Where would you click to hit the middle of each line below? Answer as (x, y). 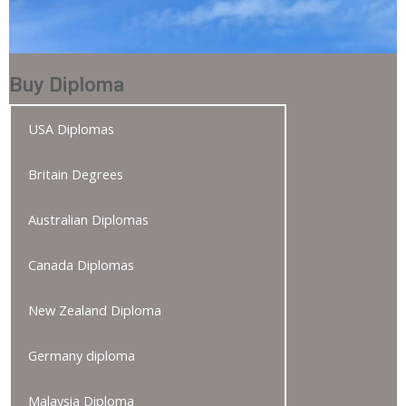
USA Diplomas (71, 129)
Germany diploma (82, 356)
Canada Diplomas (81, 265)
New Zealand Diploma (95, 310)
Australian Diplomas (88, 220)
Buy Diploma (67, 82)
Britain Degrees (76, 174)
